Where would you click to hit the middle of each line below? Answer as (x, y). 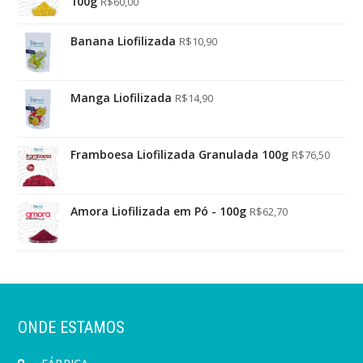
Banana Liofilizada (124, 41)
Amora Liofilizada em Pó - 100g (159, 211)
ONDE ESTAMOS (72, 328)
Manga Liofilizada (122, 98)
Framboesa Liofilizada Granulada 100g (180, 155)
